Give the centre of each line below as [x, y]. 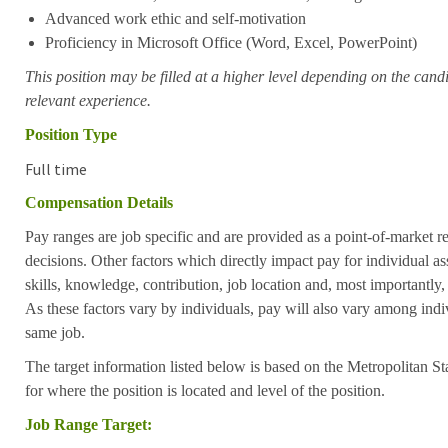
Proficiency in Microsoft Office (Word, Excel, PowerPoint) [230, 42]
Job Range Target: [88, 424]
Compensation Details [98, 202]
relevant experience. [87, 100]
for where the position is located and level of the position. [204, 390]
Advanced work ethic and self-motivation [175, 18]
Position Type [70, 134]
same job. [54, 332]
